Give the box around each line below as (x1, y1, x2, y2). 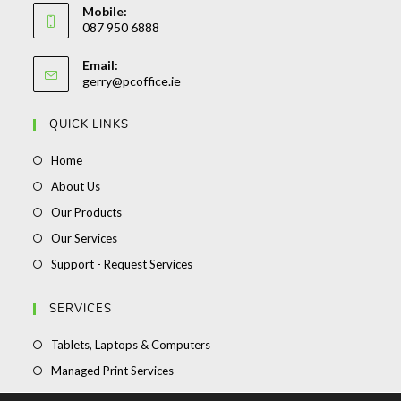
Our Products (51, 204, 123, 219)
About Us (51, 178, 101, 193)
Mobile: (82, 3, 128, 19)
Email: (82, 56, 119, 73)
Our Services (51, 230, 118, 245)
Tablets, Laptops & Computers (51, 337, 211, 352)
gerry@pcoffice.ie (82, 73, 182, 89)
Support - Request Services (51, 256, 193, 271)
